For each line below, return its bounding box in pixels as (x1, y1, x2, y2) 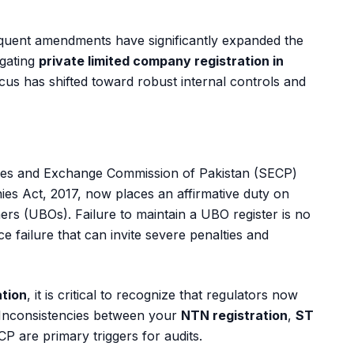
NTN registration (181, 307, 288, 323)
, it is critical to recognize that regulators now (27, 287, 298, 303)
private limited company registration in (39, 53, 284, 69)
